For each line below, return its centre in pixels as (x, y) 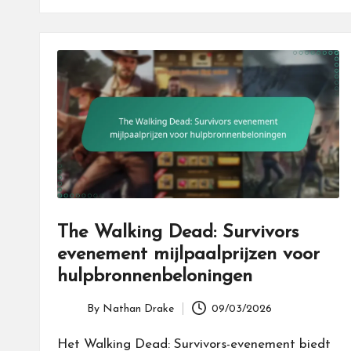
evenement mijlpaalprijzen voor (188, 255)
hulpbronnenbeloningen (155, 277)
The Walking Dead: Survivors (178, 233)
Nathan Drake (138, 309)
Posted (74, 317)
